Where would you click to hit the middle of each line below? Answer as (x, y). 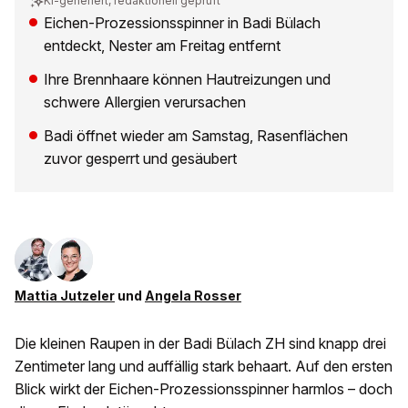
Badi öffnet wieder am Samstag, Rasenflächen (196, 136)
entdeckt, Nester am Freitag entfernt (162, 46)
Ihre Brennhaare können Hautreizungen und (187, 80)
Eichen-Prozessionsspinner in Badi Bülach (182, 23)
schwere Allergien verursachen (145, 102)
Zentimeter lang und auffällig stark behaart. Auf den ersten (204, 367)
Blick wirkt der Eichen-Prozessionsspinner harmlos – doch (204, 389)
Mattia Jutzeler (65, 296)
